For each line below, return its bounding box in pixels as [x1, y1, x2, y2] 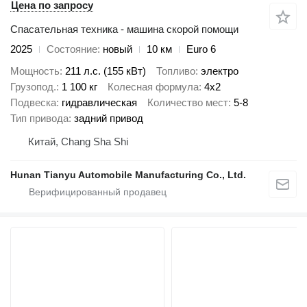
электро [201, 65, 238, 77]
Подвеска [10, 97, 56, 109]
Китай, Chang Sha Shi [28, 136, 128, 148]
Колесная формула [108, 81, 199, 93]
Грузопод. [10, 81, 56, 93]
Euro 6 [186, 42, 216, 55]
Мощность [10, 65, 60, 77]
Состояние [47, 42, 97, 55]
